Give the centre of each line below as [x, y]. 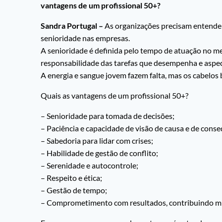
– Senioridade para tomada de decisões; [108, 116]
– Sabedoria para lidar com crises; [97, 141]
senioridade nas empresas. [85, 38]
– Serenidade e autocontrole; [89, 166]
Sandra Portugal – [72, 26]
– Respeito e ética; [71, 178]
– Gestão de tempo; [74, 190]
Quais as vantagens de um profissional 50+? [114, 96]
